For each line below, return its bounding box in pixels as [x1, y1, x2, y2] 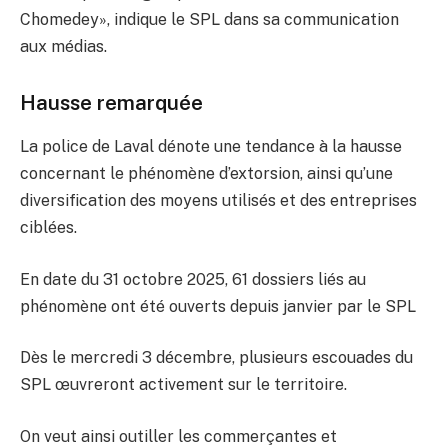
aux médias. [20, 37, 107, 57]
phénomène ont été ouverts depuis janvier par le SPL [20, 296, 416, 316]
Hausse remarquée [20, 89, 203, 115]
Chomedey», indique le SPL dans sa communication [20, 10, 399, 30]
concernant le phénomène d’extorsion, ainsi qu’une [20, 164, 393, 184]
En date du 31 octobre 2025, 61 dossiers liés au [20, 269, 366, 289]
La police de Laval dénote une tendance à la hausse [20, 137, 402, 157]
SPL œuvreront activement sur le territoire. [20, 375, 347, 395]
